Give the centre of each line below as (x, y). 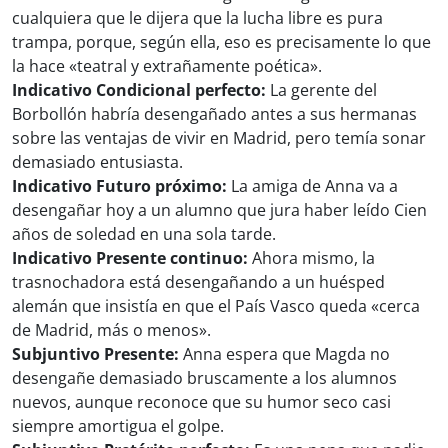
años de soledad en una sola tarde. (144, 234)
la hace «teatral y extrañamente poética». (167, 66)
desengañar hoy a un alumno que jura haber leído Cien (219, 210)
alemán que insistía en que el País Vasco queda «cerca (216, 306)
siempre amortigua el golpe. (118, 426)
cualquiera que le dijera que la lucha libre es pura (197, 18)
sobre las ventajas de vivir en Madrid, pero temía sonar (219, 138)
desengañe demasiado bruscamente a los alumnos (204, 378)
